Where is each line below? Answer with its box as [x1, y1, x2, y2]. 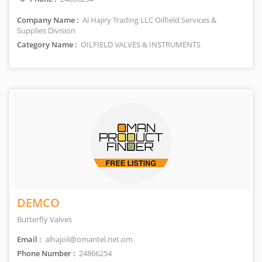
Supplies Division [17, 25, 75, 36]
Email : [17, 234, 42, 244]
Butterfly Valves [17, 214, 72, 225]
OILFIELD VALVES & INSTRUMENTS [79, 39, 201, 50]
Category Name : [17, 39, 77, 50]
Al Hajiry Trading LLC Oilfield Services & [81, 15, 216, 25]
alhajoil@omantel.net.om [43, 234, 133, 244]
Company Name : [17, 15, 79, 25]
